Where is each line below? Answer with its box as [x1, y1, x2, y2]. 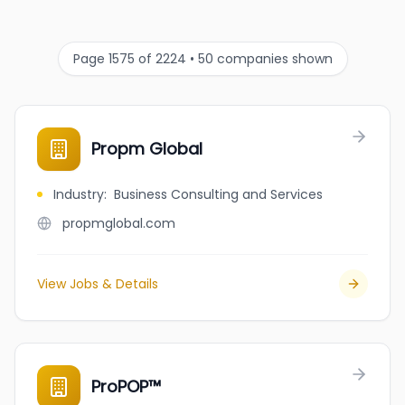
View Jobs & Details [37, 275, 158, 293]
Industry [53, 185, 104, 203]
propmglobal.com [62, 214, 175, 232]
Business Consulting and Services [114, 185, 323, 203]
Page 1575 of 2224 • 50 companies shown [72, 50, 333, 68]
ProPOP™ [91, 375, 161, 398]
